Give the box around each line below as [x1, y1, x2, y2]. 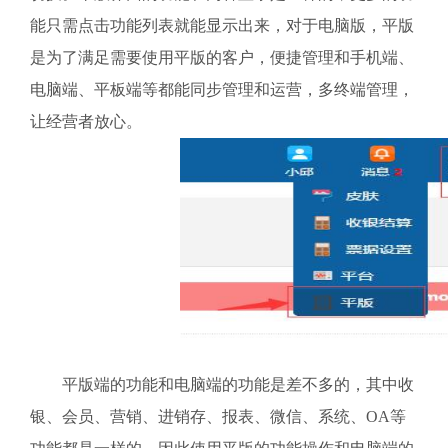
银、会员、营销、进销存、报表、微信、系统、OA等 [30, 408, 406, 425]
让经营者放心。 [30, 113, 142, 130]
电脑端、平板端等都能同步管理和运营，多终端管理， [30, 81, 414, 98]
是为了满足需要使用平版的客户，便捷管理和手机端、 [30, 49, 414, 66]
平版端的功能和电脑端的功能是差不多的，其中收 [30, 376, 414, 393]
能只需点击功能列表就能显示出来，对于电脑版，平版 [30, 17, 414, 34]
